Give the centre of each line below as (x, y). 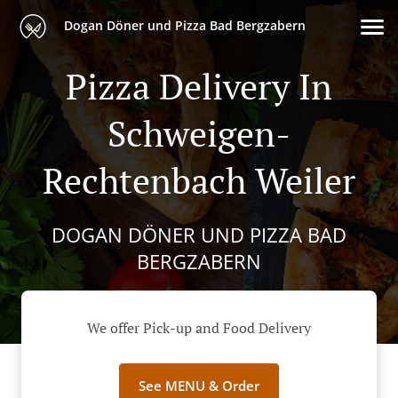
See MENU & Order (199, 386)
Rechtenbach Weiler (199, 180)
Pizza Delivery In (199, 86)
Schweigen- (199, 133)
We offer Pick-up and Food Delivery (199, 328)
